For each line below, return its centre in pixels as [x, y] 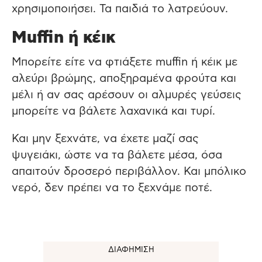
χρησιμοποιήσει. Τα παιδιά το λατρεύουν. [120, 9]
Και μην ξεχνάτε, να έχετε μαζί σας [105, 139]
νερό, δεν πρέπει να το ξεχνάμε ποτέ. [112, 188]
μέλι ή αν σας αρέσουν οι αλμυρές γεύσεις [127, 95]
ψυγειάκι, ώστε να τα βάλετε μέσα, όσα [117, 155]
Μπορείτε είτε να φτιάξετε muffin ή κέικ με [125, 62]
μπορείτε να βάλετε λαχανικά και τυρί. [113, 111]
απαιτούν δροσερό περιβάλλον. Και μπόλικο [129, 171]
